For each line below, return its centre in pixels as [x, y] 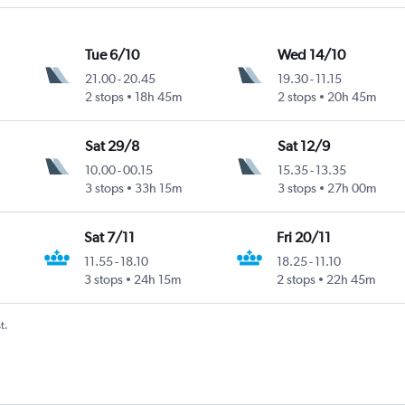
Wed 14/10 [311, 54]
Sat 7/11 [110, 237]
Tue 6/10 [112, 54]
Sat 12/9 [303, 146]
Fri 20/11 [304, 237]
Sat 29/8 [112, 146]
